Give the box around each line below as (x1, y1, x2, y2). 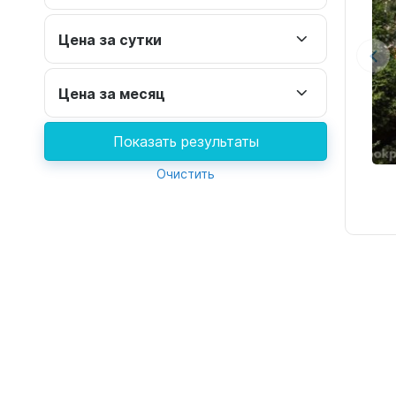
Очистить (156, 165, 215, 182)
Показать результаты (112, 132, 259, 150)
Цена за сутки (58, 29, 162, 49)
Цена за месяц (58, 83, 165, 103)
